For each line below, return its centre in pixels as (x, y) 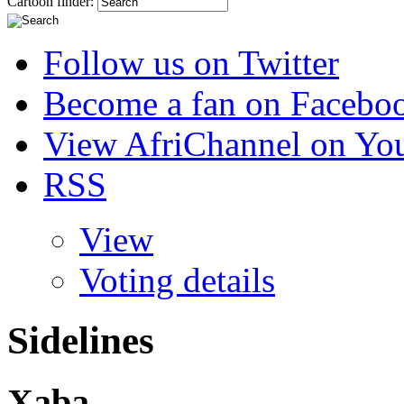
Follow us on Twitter (191, 63)
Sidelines (81, 340)
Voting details (177, 280)
